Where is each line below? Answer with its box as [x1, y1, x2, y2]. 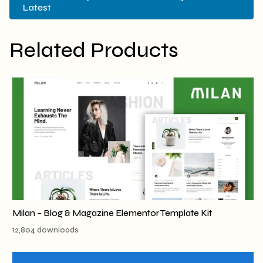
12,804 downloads [12, 225, 78, 235]
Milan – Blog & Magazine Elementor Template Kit [12, 207, 212, 218]
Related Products [9, 38, 178, 63]
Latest [23, 2, 52, 14]
